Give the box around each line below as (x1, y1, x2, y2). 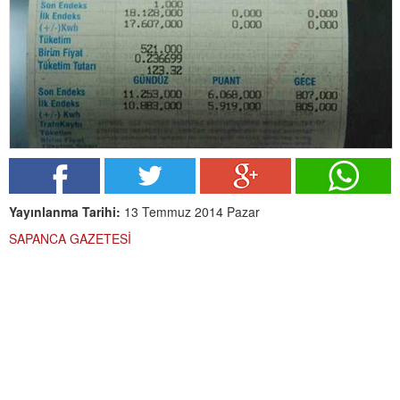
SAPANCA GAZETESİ (9, 229, 131, 248)
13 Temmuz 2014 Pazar (121, 203, 260, 221)
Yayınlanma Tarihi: (9, 203, 121, 221)
